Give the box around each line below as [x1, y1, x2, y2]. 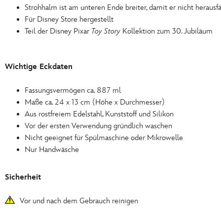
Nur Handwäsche [25, 145, 79, 154]
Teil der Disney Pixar [25, 27, 91, 36]
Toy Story [91, 27, 120, 36]
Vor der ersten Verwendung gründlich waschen [25, 121, 172, 131]
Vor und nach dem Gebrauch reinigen [20, 196, 138, 206]
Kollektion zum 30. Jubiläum [120, 27, 213, 36]
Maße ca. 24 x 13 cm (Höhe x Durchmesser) [25, 98, 165, 107]
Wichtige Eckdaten [5, 62, 73, 72]
